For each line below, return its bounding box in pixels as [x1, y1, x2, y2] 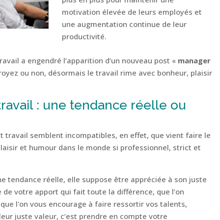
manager [177, 55, 211, 65]
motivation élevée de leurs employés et [62, 7, 202, 17]
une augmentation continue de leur [62, 19, 187, 29]
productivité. [62, 31, 107, 42]
